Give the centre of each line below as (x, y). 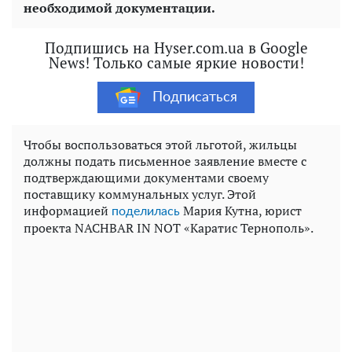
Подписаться (194, 97)
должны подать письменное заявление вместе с (165, 161)
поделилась (146, 212)
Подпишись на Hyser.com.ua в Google (176, 48)
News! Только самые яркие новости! (176, 63)
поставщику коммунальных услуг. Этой (140, 194)
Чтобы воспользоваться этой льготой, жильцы (160, 145)
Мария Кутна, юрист (241, 211)
